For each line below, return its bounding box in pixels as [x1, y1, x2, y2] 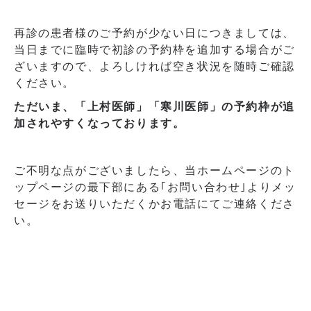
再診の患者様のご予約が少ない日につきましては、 [14, 27, 295, 39]
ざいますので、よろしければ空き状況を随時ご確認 [14, 60, 295, 72]
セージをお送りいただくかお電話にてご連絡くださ [14, 198, 295, 210]
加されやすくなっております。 [14, 117, 185, 129]
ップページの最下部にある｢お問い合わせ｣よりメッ [14, 181, 296, 193]
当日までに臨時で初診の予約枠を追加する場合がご [14, 44, 295, 56]
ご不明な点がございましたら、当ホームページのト [14, 165, 295, 176]
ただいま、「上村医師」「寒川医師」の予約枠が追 [14, 101, 295, 112]
